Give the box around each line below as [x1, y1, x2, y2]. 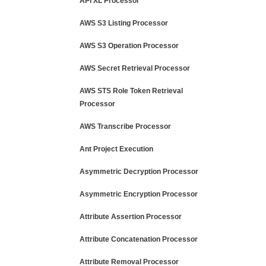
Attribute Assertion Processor [80, 213, 182, 221]
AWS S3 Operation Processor [80, 42, 179, 50]
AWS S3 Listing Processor [80, 19, 168, 27]
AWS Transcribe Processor [80, 122, 171, 131]
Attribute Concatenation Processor [80, 235, 198, 243]
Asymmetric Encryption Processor [80, 190, 198, 198]
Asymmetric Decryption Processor [80, 167, 198, 176]
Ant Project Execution [80, 145, 153, 153]
